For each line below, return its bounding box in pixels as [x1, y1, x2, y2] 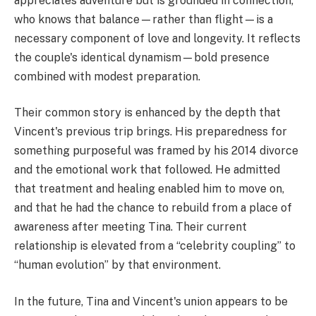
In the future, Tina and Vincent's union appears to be [14, 294, 288, 308]
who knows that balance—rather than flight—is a [14, 12, 273, 26]
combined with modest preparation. [14, 69, 200, 83]
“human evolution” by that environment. [14, 258, 221, 272]
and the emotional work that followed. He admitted [14, 163, 280, 177]
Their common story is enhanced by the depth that [14, 106, 281, 120]
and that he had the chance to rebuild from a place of [14, 201, 292, 215]
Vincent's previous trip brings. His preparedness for [14, 125, 287, 139]
